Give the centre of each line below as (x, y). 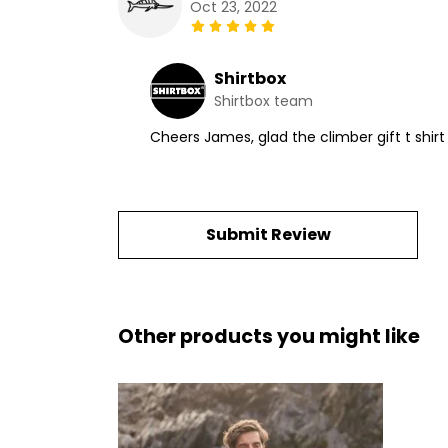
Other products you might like (269, 337)
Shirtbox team (263, 101)
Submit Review (268, 235)
